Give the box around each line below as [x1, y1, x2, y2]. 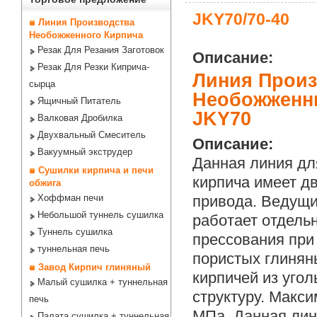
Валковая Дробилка [38, 113, 122, 123]
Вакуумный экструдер [38, 146, 132, 157]
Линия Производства [38, 17, 134, 28]
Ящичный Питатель [38, 96, 121, 106]
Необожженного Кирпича [29, 30, 143, 40]
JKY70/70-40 [192, 10, 289, 28]
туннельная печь [38, 243, 110, 254]
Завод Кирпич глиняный [38, 262, 151, 272]
